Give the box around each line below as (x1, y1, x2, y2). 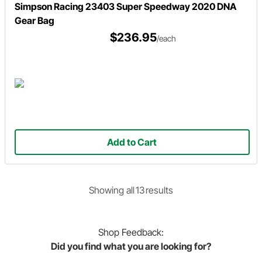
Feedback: (119, 226, 164, 238)
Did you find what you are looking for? (51, 240, 211, 252)
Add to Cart (107, 136, 157, 149)
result (146, 184, 168, 196)
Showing (89, 184, 124, 196)
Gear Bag (15, 14, 54, 26)
